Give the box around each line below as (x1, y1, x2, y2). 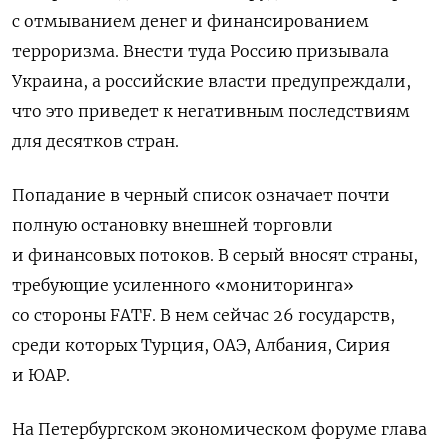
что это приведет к (12, 101, 177, 122)
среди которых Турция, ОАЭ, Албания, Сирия (12, 335, 390, 356)
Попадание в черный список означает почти (12, 185, 390, 206)
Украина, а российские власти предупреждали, (12, 71, 411, 92)
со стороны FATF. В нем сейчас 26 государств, (12, 305, 395, 326)
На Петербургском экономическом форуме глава (12, 419, 427, 440)
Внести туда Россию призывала (123, 41, 389, 62)
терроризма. (12, 41, 123, 62)
